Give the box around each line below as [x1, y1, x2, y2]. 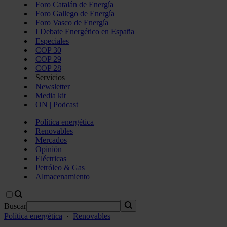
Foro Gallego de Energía [35, 9, 115, 18]
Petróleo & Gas [35, 163, 85, 172]
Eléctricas [35, 154, 66, 163]
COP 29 [35, 55, 61, 63]
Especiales [35, 36, 69, 45]
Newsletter [35, 82, 70, 91]
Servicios [35, 73, 65, 82]
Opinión [35, 145, 62, 154]
